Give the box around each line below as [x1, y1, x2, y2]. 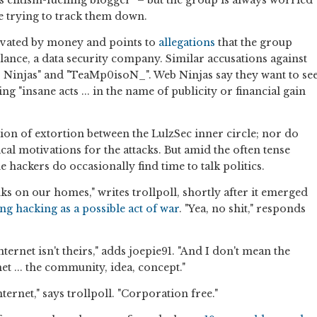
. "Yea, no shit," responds [179, 202, 306, 216]
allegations [158, 36, 215, 50]
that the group [215, 36, 292, 50]
